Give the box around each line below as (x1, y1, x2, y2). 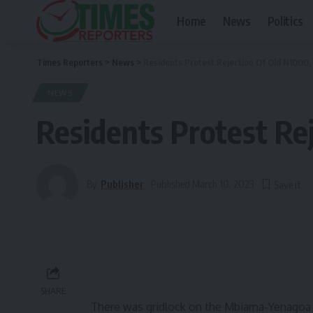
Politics (267, 13, 303, 29)
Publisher (101, 177, 145, 190)
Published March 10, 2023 (151, 177, 254, 190)
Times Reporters (36, 57, 103, 68)
